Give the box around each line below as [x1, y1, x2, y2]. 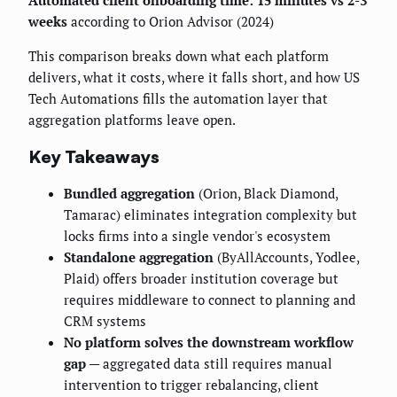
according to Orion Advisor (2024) [67, 12, 274, 31]
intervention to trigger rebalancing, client [64, 376, 319, 394]
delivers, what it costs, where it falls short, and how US [28, 68, 360, 87]
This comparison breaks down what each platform [28, 47, 329, 66]
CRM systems [64, 312, 146, 331]
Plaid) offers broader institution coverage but [64, 269, 339, 288]
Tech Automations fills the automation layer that [28, 90, 328, 108]
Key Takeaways [28, 144, 160, 167]
